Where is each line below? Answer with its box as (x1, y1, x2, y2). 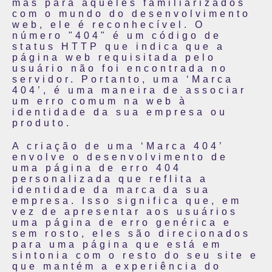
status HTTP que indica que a (12, 41, 225, 52)
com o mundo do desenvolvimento (12, 8, 251, 19)
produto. (12, 118, 72, 128)
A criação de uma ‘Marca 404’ (12, 141, 224, 151)
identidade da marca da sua (12, 185, 211, 195)
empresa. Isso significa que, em (12, 195, 242, 206)
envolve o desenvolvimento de (12, 152, 228, 162)
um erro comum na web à (12, 96, 188, 106)
